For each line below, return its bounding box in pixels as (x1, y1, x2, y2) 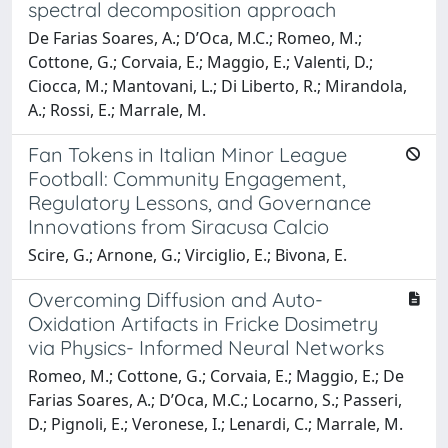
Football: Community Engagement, (28, 166, 346, 191)
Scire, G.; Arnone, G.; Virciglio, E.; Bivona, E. (28, 244, 347, 266)
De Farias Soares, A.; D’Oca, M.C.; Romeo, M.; (28, 27, 362, 49)
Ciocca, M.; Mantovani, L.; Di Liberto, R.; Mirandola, (28, 75, 407, 97)
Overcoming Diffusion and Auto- (28, 287, 323, 312)
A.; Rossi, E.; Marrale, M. (28, 99, 206, 121)
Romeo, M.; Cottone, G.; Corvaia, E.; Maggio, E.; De (28, 365, 404, 387)
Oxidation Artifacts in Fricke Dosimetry (28, 311, 378, 336)
